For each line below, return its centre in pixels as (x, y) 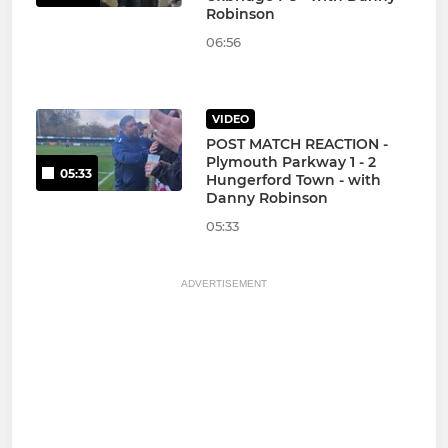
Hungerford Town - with (293, 180)
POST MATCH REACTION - (296, 144)
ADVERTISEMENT (224, 284)
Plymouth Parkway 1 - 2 (290, 162)
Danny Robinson (266, 198)
